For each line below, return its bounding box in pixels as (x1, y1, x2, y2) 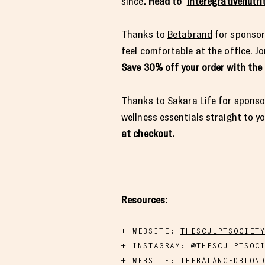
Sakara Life (167, 94, 216, 106)
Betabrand (167, 28, 212, 40)
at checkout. (121, 127, 177, 140)
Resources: (121, 193, 167, 206)
